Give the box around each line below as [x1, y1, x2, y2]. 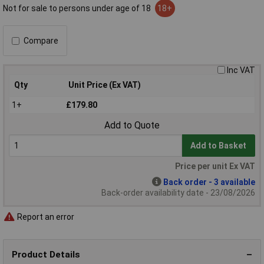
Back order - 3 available [163, 177, 255, 187]
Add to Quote [104, 119, 160, 131]
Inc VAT [227, 65, 255, 75]
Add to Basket [190, 141, 247, 151]
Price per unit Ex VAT [175, 161, 255, 171]
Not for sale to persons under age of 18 [3, 3, 153, 13]
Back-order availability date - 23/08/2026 [101, 187, 255, 197]
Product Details [12, 249, 80, 260]
